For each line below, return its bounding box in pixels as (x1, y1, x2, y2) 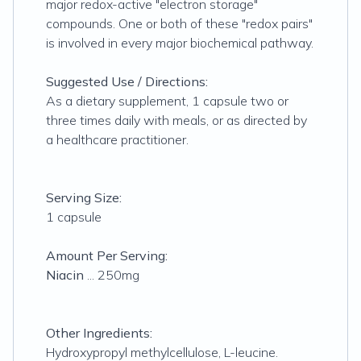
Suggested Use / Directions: (46, 73, 208, 89)
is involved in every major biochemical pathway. (46, 35, 313, 51)
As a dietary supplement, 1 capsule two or (46, 93, 288, 109)
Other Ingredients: (46, 325, 152, 341)
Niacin (46, 267, 84, 283)
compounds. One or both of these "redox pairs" (46, 15, 313, 31)
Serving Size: (46, 189, 122, 205)
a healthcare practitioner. (46, 131, 189, 147)
